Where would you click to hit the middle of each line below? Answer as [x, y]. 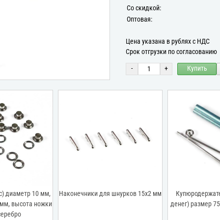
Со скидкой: [144, 8]
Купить [197, 69]
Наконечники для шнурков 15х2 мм [110, 194]
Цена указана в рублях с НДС [168, 41]
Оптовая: [139, 19]
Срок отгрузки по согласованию [171, 52]
